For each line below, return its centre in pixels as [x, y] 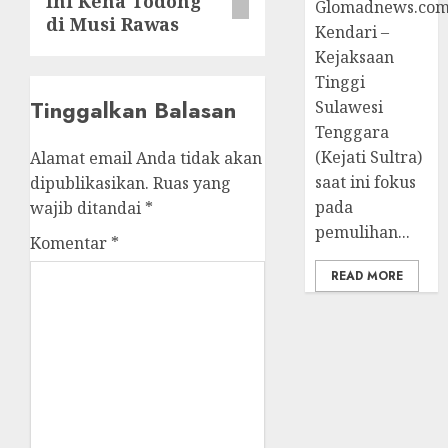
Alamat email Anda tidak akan [146, 158]
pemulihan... [363, 231]
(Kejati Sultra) [369, 156]
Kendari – [352, 31]
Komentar [70, 243]
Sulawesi [349, 106]
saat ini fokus [366, 181]
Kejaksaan [355, 56]
